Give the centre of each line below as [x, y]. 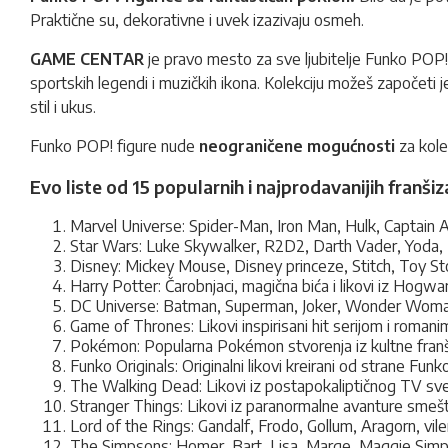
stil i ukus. [63, 107]
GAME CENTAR [87, 59]
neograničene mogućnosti [297, 146]
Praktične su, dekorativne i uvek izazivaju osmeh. [197, 20]
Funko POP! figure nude [114, 146]
